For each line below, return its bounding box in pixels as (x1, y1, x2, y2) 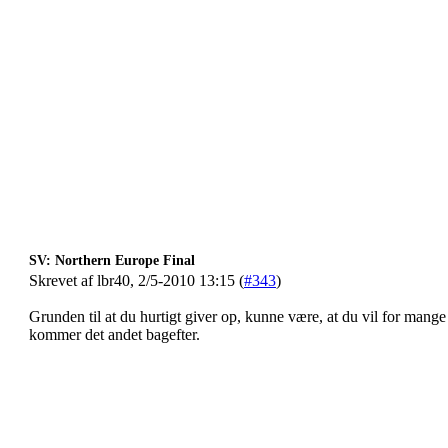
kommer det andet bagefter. (29, 326, 200, 343)
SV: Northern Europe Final (29, 253, 195, 268)
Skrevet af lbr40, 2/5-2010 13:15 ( (29, 272, 244, 289)
